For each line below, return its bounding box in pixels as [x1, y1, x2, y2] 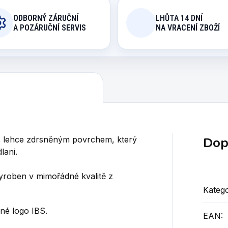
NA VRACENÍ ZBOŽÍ [156, 23, 220, 33]
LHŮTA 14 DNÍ [156, 13, 203, 23]
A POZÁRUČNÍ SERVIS [13, 23, 86, 33]
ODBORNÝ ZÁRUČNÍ [13, 13, 78, 23]
